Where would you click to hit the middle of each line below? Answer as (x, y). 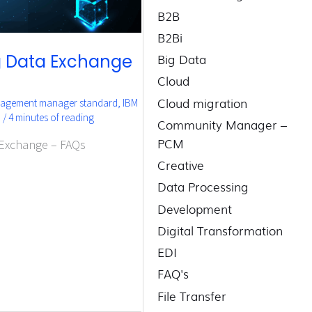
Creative (181, 165)
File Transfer (192, 295)
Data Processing (203, 187)
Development (195, 208)
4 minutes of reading (52, 117)
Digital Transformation (220, 230)
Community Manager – (223, 124)
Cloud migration (203, 102)
